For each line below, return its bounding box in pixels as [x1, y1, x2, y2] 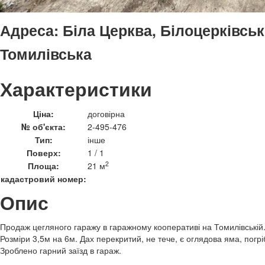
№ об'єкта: [21, 121, 66, 132]
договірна [88, 108, 125, 119]
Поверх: [26, 147, 61, 159]
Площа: [28, 160, 59, 172]
